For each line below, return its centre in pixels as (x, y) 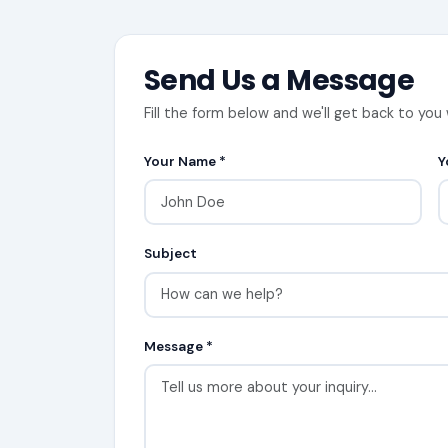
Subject (170, 254)
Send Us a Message (279, 80)
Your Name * (184, 161)
